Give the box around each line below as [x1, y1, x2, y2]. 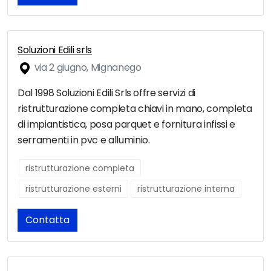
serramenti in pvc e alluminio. [18, 133, 150, 148]
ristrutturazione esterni [25, 183, 122, 195]
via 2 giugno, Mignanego [32, 60, 142, 75]
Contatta [25, 213, 70, 227]
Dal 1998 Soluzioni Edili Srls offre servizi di [18, 86, 195, 100]
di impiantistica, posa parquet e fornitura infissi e [18, 117, 235, 132]
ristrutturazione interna [137, 183, 235, 195]
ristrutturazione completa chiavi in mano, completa [18, 102, 252, 116]
